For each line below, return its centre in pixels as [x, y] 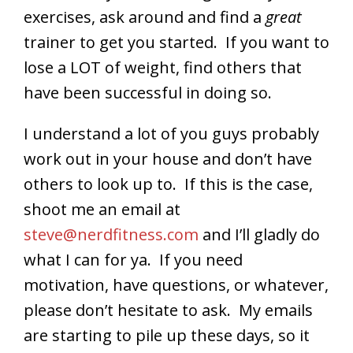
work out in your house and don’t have [168, 158]
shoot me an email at [102, 209]
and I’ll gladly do [259, 234]
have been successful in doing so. [148, 92]
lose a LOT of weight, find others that [163, 67]
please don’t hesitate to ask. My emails [168, 310]
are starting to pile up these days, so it [167, 335]
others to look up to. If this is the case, [168, 184]
